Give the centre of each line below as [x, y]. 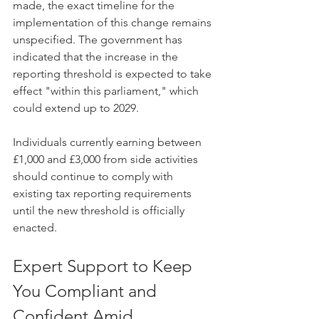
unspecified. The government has [99, 40]
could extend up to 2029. [76, 108]
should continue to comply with [94, 176]
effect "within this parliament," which [107, 91]
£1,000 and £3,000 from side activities [107, 159]
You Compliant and [87, 291]
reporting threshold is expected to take [114, 74]
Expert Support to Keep [105, 266]
